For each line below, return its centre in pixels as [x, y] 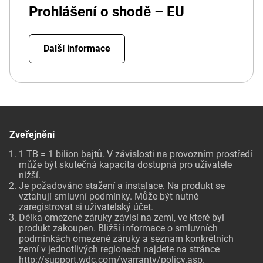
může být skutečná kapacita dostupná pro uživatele [125, 165]
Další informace [77, 48]
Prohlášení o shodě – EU [107, 12]
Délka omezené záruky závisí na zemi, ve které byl [122, 218]
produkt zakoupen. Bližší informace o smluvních [118, 228]
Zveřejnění [32, 135]
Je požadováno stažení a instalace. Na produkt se [122, 186]
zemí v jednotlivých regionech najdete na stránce [119, 249]
